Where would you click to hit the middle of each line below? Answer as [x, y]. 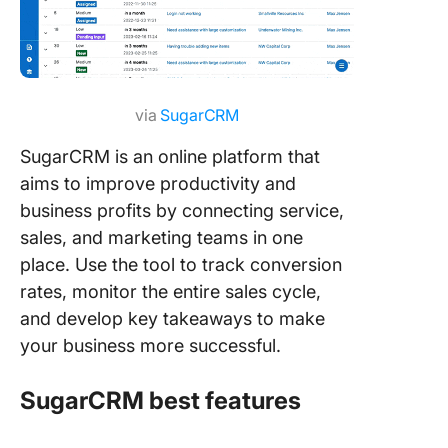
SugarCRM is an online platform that [170, 156]
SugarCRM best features [160, 400]
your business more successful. [150, 345]
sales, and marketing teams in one [161, 237]
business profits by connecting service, [182, 210]
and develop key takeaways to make [172, 318]
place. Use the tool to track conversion [181, 264]
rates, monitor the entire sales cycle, [170, 291]
